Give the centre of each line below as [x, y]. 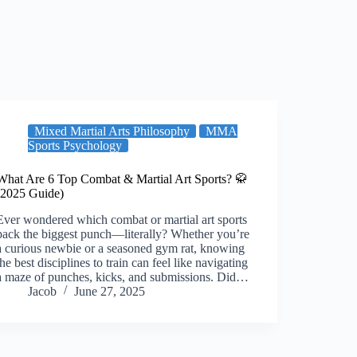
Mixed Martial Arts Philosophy [112, 131]
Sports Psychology [75, 145]
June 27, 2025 [110, 291]
